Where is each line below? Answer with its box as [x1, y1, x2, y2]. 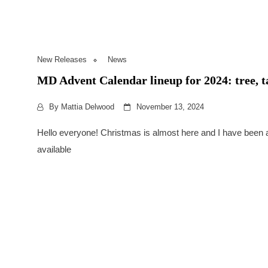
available [37, 144, 71, 154]
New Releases [37, 55, 87, 65]
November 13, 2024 [136, 102, 204, 111]
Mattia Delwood [61, 102, 114, 111]
